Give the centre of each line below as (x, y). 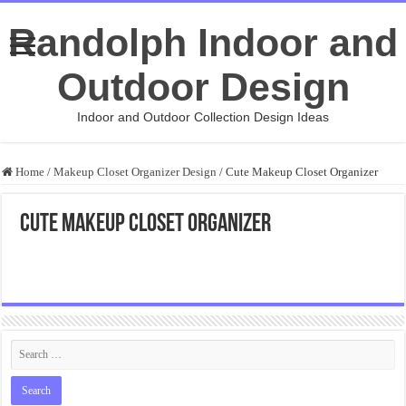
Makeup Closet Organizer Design (135, 172)
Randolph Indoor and (203, 43)
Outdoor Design (203, 87)
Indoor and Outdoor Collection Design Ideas (203, 117)
